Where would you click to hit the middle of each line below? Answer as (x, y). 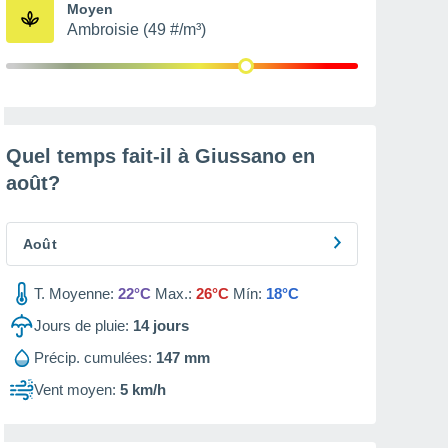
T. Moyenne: (74, 293)
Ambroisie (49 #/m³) (136, 29)
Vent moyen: (75, 389)
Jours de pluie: (81, 325)
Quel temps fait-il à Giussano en (160, 156)
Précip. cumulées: (93, 357)
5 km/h (143, 389)
